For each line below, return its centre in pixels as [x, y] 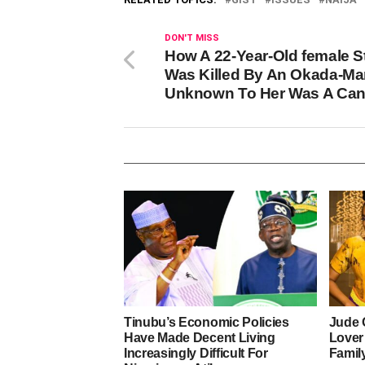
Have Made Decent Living [200, 337]
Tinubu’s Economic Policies [207, 322]
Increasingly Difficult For [196, 353]
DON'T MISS [192, 38]
